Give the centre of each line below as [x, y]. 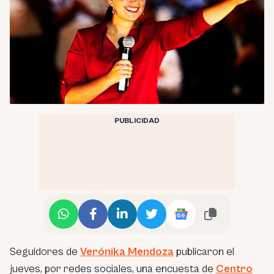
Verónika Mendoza [127, 251]
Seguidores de [45, 251]
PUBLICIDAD [137, 120]
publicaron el [204, 251]
